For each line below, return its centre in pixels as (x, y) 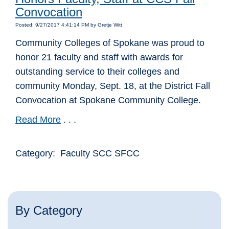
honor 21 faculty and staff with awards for (99, 58)
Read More (38, 120)
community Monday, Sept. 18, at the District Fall (113, 86)
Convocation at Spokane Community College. (108, 100)
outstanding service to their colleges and (97, 72)
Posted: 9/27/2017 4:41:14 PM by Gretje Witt (69, 25)
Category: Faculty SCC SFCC (77, 154)
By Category (49, 211)
